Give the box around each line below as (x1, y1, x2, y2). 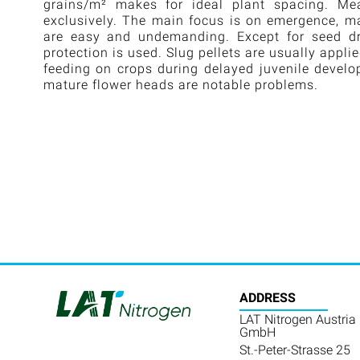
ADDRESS (239, 289, 296, 305)
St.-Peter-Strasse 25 (239, 342, 350, 358)
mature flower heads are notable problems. (43, 76, 318, 92)
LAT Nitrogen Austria (239, 311, 356, 327)
